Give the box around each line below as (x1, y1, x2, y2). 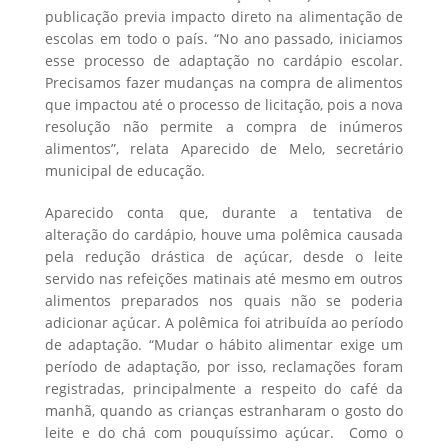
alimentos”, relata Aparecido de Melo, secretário (45, 139, 403, 159)
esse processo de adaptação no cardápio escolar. (45, 51, 403, 71)
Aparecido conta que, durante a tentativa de (45, 203, 403, 223)
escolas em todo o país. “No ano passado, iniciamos (45, 29, 403, 49)
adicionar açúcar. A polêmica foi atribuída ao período (45, 313, 403, 333)
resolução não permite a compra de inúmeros (45, 117, 403, 137)
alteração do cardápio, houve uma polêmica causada (45, 225, 403, 245)
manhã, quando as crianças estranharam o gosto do (45, 401, 403, 421)
